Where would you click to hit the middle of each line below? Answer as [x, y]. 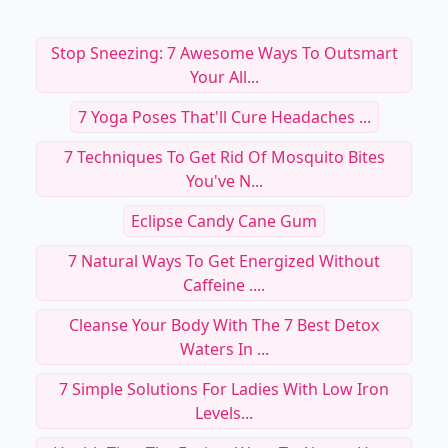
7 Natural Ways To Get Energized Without [224, 261]
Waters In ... [224, 349]
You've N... [224, 181]
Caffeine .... [224, 285]
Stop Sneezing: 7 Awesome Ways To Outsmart [224, 53]
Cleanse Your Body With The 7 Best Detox [224, 325]
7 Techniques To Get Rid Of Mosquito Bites [224, 157]
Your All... [224, 77]
